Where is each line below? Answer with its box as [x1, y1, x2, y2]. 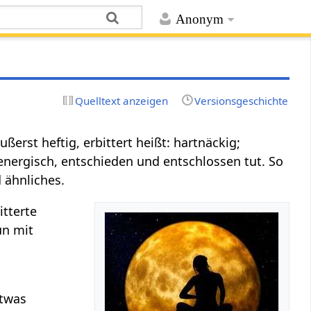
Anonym [175, 12, 224, 27]
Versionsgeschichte [194, 93, 288, 108]
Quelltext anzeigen [75, 93, 169, 108]
